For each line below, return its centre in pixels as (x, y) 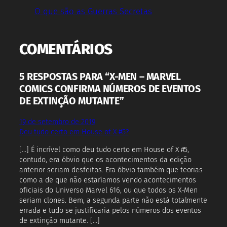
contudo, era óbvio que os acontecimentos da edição (105, 160)
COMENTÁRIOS (66, 49)
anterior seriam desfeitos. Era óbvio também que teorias (111, 170)
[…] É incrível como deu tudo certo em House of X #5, (104, 149)
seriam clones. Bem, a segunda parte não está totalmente (113, 200)
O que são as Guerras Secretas (93, 11)
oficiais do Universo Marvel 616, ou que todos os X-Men (109, 190)
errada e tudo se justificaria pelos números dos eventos (110, 210)
